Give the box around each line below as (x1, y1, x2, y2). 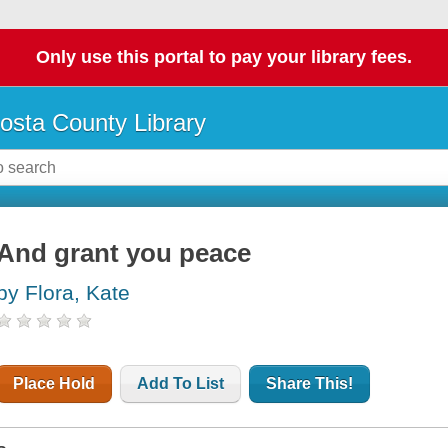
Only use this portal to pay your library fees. (36, 47, 412, 68)
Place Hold (13, 375, 96, 393)
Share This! (266, 375, 354, 393)
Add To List (137, 375, 225, 393)
